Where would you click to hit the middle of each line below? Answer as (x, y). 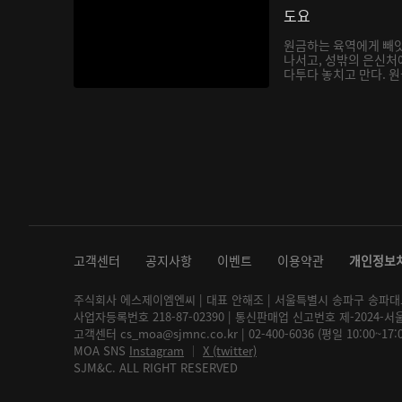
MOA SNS (101, 350)
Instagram (157, 350)
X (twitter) (230, 350)
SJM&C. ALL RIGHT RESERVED (156, 367)
